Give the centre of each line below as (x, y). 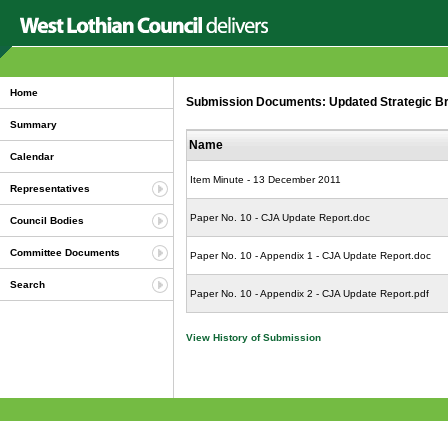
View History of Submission (253, 337)
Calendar (32, 156)
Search (27, 284)
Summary (33, 124)
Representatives (50, 188)
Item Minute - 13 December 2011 (265, 179)
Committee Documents (65, 252)
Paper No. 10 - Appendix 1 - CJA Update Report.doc (310, 255)
